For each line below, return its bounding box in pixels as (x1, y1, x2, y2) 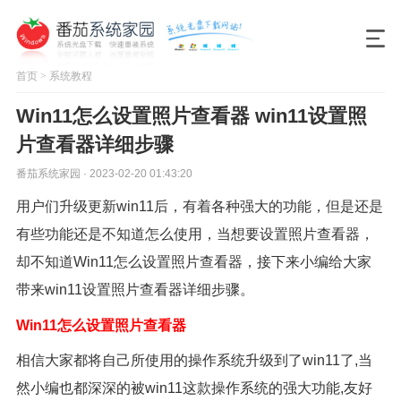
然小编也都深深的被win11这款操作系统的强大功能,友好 (15, 380, 372, 397)
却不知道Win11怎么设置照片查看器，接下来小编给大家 (15, 253, 371, 269)
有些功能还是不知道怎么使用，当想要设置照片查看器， (15, 226, 374, 242)
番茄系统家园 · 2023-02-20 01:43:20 (15, 167, 192, 181)
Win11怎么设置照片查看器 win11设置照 (15, 105, 367, 127)
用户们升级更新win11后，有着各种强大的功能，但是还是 (15, 198, 383, 214)
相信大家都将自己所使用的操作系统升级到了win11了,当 (15, 353, 372, 369)
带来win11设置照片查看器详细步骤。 (15, 281, 254, 297)
